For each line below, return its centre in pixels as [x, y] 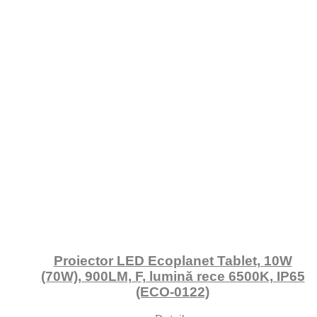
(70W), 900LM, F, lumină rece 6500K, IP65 [173, 277]
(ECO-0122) [173, 292]
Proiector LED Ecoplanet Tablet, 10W [173, 261]
